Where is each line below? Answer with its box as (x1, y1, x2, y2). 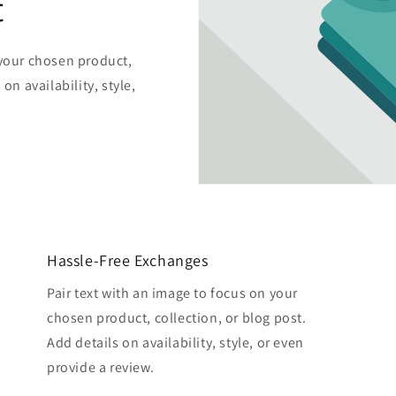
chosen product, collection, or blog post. (46, 308, 307, 328)
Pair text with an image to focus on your (46, 284, 298, 303)
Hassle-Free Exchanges (46, 250, 209, 271)
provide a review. (46, 358, 155, 377)
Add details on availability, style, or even (46, 333, 304, 353)
